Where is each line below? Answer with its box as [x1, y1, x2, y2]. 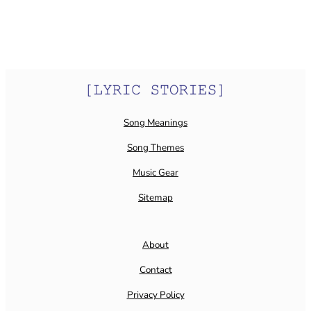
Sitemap [138, 191, 173, 205]
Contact [139, 263, 172, 277]
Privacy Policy [126, 288, 185, 302]
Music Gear [133, 166, 178, 180]
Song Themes [127, 141, 184, 155]
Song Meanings [124, 116, 187, 130]
